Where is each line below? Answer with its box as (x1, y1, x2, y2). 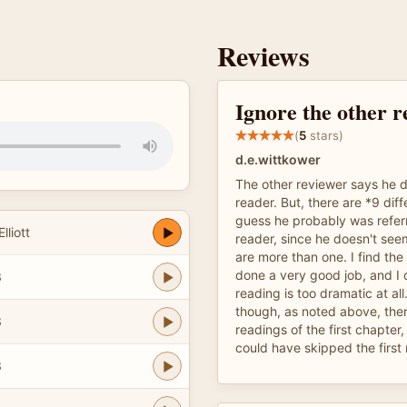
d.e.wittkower (235, 152, 321, 167)
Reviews (217, 35, 310, 75)
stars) (306, 127, 343, 143)
